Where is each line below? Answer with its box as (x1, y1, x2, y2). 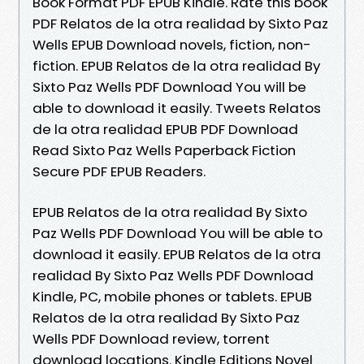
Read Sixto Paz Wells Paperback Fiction (32, 140, 296, 160)
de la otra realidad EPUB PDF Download (32, 119, 298, 139)
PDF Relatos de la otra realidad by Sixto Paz (32, 13, 328, 33)
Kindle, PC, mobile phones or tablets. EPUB (32, 286, 312, 306)
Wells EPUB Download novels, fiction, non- (32, 34, 311, 54)
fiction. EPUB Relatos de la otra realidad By (32, 55, 320, 76)
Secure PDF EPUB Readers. (32, 161, 206, 181)
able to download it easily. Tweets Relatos (32, 97, 321, 118)
